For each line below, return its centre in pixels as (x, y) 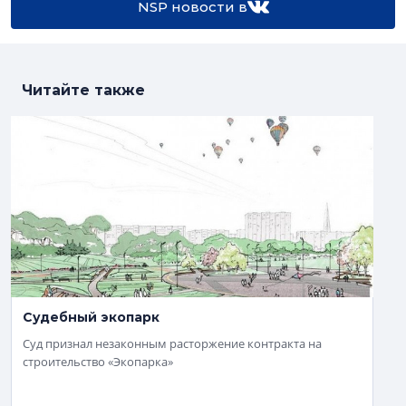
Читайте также (83, 90)
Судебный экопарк (91, 317)
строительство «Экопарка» (98, 362)
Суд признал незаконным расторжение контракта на (172, 343)
